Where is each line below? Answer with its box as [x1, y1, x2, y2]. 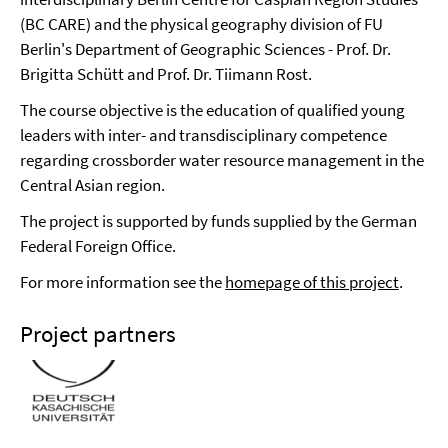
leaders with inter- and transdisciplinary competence [20, 124, 387, 146]
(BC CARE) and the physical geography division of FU [20, 13, 383, 35]
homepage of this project [225, 271, 399, 293]
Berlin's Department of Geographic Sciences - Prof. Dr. [20, 38, 391, 60]
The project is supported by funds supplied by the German [20, 210, 417, 232]
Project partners [20, 319, 176, 348]
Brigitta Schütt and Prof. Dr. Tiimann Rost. [20, 63, 312, 85]
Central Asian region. [20, 174, 165, 196]
